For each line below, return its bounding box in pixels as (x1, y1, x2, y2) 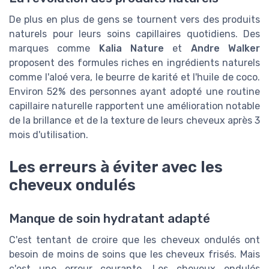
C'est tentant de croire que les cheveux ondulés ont (9, 234, 260, 246)
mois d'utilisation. (9, 129, 88, 141)
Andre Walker (190, 43, 261, 55)
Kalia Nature (98, 43, 165, 55)
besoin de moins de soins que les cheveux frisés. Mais (9, 249, 260, 261)
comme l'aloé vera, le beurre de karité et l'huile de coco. (9, 71, 260, 83)
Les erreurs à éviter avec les (9, 158, 223, 177)
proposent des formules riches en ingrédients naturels (9, 57, 260, 69)
